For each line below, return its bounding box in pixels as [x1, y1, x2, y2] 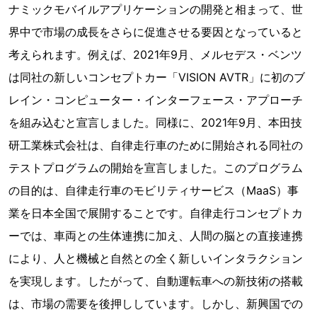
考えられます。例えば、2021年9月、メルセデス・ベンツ [8, 47, 302, 62]
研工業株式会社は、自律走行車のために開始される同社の [8, 138, 303, 152]
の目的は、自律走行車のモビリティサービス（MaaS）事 [8, 183, 299, 197]
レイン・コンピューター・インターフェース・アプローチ [8, 93, 303, 107]
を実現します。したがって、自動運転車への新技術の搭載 [8, 274, 303, 288]
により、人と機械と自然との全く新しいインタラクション [8, 251, 303, 265]
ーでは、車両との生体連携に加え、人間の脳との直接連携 [8, 229, 303, 243]
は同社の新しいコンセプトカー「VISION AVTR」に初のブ [8, 70, 305, 84]
